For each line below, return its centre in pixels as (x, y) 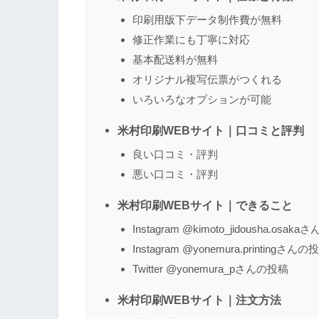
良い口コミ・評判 (175, 155)
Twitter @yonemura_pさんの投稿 (210, 269)
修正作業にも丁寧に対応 (191, 40)
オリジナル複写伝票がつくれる (207, 80)
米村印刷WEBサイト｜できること (205, 205)
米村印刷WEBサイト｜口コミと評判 (211, 131)
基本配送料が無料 (175, 60)
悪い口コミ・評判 (175, 174)
